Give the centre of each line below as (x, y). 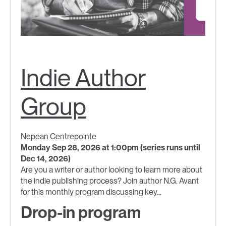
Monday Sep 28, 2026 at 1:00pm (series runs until (110, 148)
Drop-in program (81, 212)
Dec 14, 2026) (46, 159)
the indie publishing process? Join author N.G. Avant (110, 181)
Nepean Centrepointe (59, 136)
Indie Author (83, 78)
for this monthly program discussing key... (91, 192)
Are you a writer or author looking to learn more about (111, 170)
